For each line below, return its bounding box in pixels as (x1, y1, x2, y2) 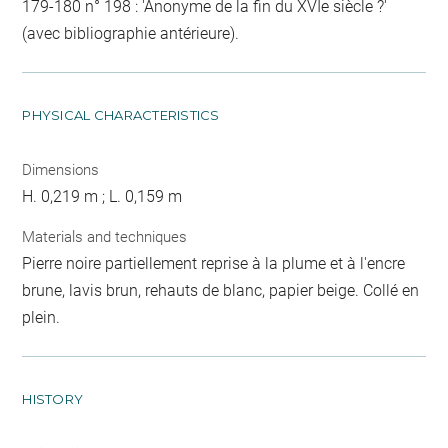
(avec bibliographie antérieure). (22, 24, 240, 43)
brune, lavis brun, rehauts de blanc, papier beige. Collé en (22, 280, 420, 300)
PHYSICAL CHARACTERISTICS (22, 107, 220, 123)
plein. (22, 307, 61, 327)
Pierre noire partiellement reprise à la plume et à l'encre (22, 253, 406, 273)
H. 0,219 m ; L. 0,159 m (22, 187, 183, 206)
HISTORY (22, 390, 84, 407)
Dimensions (22, 161, 100, 179)
